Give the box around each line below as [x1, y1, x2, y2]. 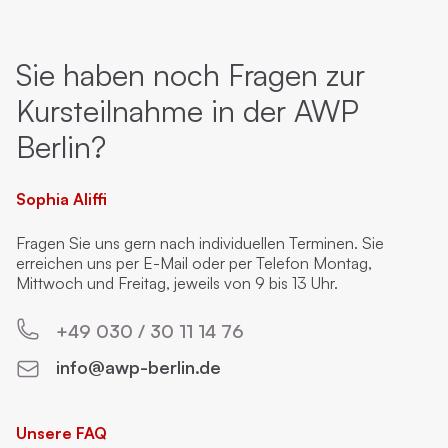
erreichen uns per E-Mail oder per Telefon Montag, [16, 253, 372, 273]
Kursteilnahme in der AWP [16, 92, 359, 129]
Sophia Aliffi [16, 189, 107, 209]
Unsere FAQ [16, 423, 107, 443]
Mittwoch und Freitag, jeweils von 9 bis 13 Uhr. [16, 273, 338, 293]
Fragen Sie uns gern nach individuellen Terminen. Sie [16, 233, 384, 253]
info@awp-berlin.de [56, 356, 221, 378]
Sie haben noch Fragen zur [16, 56, 365, 93]
